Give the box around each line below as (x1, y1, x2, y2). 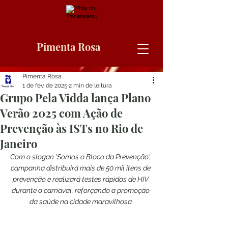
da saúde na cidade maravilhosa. (30, 197, 133, 206)
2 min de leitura (69, 82, 112, 89)
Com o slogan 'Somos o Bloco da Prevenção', (10, 153, 153, 161)
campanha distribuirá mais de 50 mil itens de (11, 164, 152, 172)
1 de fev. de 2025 (22, 82, 68, 89)
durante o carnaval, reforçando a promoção (12, 186, 151, 194)
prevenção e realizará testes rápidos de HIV (13, 175, 150, 183)
